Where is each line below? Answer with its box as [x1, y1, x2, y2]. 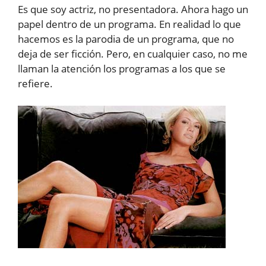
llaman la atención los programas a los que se [18, 61, 226, 75]
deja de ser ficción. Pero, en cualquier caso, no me [18, 46, 248, 61]
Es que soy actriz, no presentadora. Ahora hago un [18, 2, 248, 16]
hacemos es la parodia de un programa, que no [18, 31, 234, 46]
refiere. [18, 76, 53, 90]
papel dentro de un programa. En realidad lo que [18, 17, 241, 31]
